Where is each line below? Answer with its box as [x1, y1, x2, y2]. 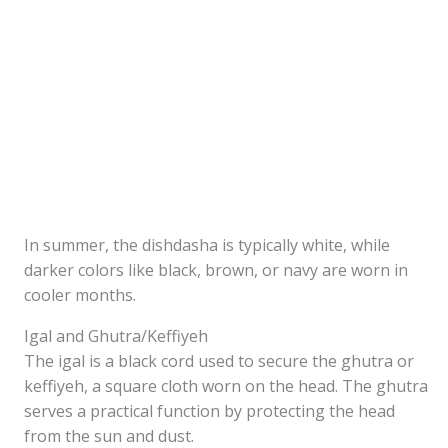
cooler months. [24, 284, 136, 306]
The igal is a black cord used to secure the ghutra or [24, 350, 414, 372]
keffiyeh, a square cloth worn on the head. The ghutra [24, 375, 428, 397]
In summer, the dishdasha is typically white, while [24, 234, 390, 256]
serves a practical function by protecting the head [24, 400, 395, 422]
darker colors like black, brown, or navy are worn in [24, 259, 408, 281]
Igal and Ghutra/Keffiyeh [24, 325, 208, 347]
